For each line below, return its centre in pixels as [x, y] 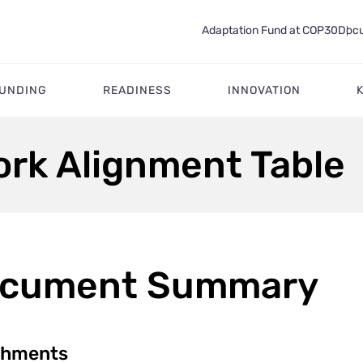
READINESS [137, 90]
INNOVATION [264, 90]
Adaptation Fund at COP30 [269, 30]
